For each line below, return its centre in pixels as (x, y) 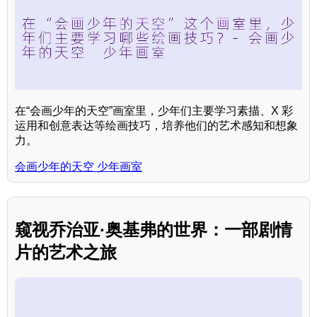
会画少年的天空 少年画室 (79, 166)
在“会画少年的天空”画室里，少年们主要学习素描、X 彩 (154, 110)
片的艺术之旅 (66, 252)
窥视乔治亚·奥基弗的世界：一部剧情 (154, 229)
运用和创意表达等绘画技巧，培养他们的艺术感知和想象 (156, 125)
